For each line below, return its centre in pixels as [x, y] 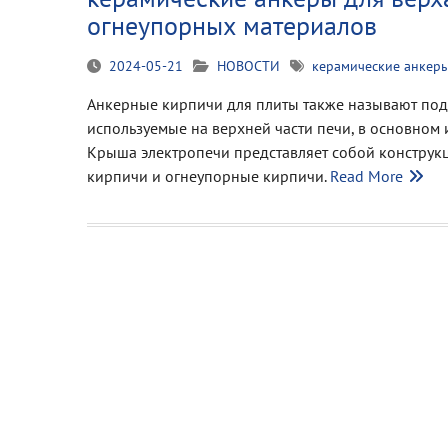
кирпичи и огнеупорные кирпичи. [208, 176]
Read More [366, 176]
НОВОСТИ [248, 66]
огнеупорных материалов [232, 25]
